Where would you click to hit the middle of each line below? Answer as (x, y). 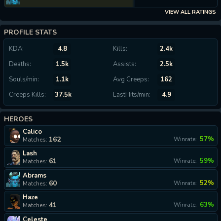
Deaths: (20, 64)
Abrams (35, 175)
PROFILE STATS (30, 32)
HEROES (18, 119)
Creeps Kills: (27, 94)
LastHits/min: (132, 94)
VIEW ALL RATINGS (190, 12)
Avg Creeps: (131, 79)
